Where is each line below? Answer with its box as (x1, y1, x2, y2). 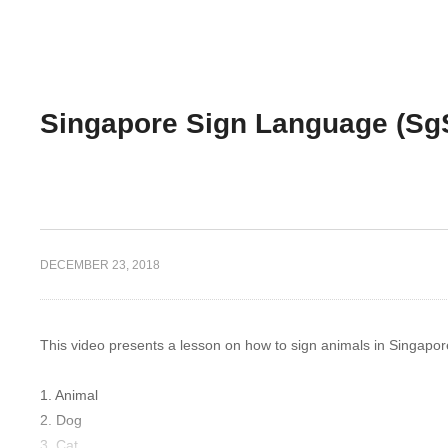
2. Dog (40, 411, 82, 428)
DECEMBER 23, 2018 (40, 257, 160, 272)
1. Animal (40, 386, 98, 403)
